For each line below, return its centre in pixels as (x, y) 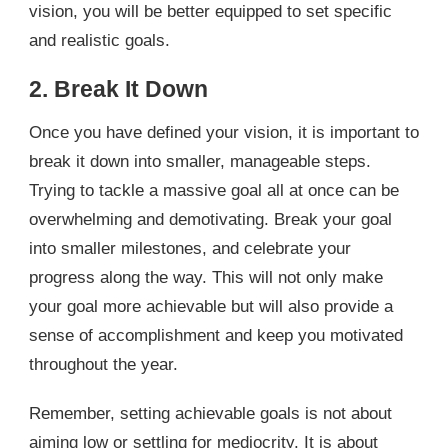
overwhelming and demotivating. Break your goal (210, 219)
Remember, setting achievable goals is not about (210, 413)
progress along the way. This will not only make (206, 277)
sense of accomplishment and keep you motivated (216, 335)
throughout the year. (103, 364)
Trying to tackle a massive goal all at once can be (214, 190)
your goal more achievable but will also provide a (211, 306)
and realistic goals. (99, 40)
